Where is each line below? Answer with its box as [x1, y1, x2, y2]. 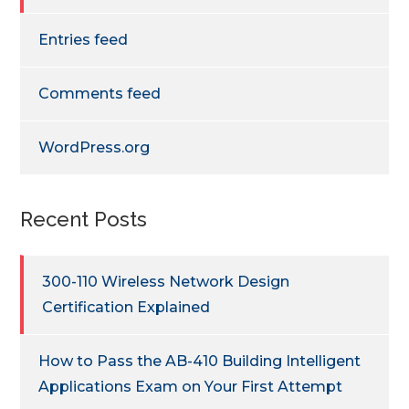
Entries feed [38, 30, 129, 48]
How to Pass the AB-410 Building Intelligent [38, 351, 362, 370]
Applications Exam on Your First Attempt [38, 377, 343, 395]
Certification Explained [42, 298, 211, 316]
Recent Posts [20, 206, 148, 231]
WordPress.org [38, 138, 151, 156]
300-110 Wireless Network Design [42, 272, 290, 290]
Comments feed [38, 84, 162, 102]
